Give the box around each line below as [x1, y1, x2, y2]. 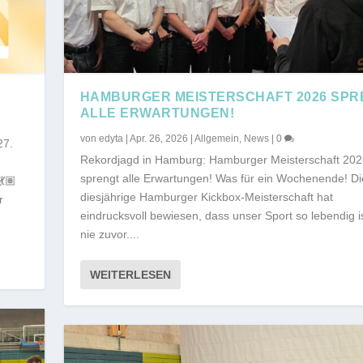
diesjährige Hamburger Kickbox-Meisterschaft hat [79, 190, 333, 203]
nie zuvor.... [79, 227, 139, 241]
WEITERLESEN [89, 267, 171, 281]
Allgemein [194, 132, 239, 144]
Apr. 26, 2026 [129, 132, 188, 144]
